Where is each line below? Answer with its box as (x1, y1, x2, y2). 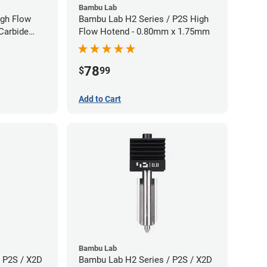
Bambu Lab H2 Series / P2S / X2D (79, 254, 212, 266)
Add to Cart (79, 94, 121, 104)
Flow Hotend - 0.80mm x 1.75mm (79, 26, 210, 38)
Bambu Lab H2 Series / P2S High (79, 14, 209, 25)
